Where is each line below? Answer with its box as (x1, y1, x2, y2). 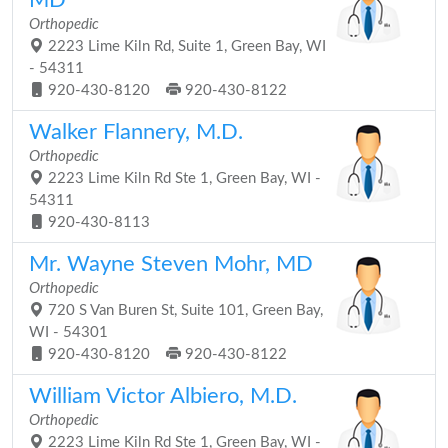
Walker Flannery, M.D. (29, 121, 243, 143)
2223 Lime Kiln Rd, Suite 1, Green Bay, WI (44, 39, 326, 54)
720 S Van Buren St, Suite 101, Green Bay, (44, 303, 323, 318)
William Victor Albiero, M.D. (29, 385, 297, 407)
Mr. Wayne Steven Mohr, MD (29, 253, 313, 275)
